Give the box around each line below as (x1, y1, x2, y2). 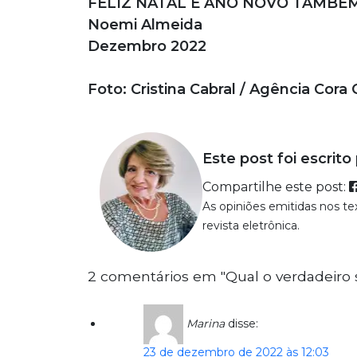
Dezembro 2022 (87, 37, 206, 55)
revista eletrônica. (202, 218, 300, 233)
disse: (227, 316, 258, 331)
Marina (186, 316, 225, 331)
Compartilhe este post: (202, 179, 350, 195)
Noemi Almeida (87, 15, 202, 33)
